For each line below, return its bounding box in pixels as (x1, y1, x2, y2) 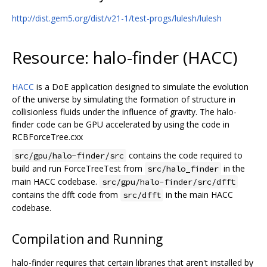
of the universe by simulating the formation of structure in (12, 94, 235, 105)
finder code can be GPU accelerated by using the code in (12, 119, 229, 131)
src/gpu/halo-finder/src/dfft (102, 176, 235, 188)
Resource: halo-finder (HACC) (12, 46, 237, 69)
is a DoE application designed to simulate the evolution (34, 81, 249, 93)
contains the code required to (126, 150, 243, 162)
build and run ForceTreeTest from (12, 163, 145, 175)
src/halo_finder (147, 163, 219, 175)
